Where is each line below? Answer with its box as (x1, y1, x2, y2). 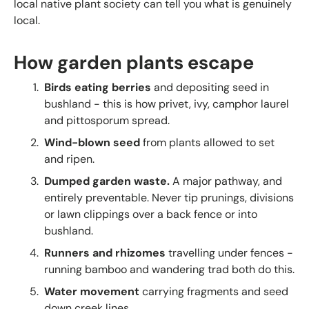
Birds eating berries (44, 79, 151, 94)
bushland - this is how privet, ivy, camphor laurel (44, 96, 289, 111)
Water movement (44, 283, 139, 299)
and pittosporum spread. (44, 112, 170, 128)
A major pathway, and (170, 173, 282, 188)
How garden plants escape (14, 50, 254, 76)
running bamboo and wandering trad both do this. (44, 261, 295, 277)
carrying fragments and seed (139, 283, 288, 299)
